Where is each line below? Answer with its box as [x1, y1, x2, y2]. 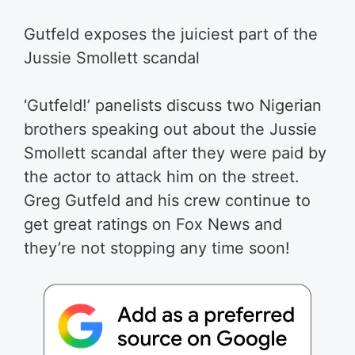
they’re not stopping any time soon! [24, 239, 290, 258]
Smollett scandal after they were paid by [24, 143, 326, 162]
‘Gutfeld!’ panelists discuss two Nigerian [24, 96, 322, 115]
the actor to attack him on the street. [24, 167, 300, 186]
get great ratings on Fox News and [24, 215, 282, 234]
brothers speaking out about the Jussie [24, 120, 317, 139]
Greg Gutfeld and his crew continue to [24, 191, 311, 210]
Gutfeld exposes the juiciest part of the [24, 25, 318, 44]
